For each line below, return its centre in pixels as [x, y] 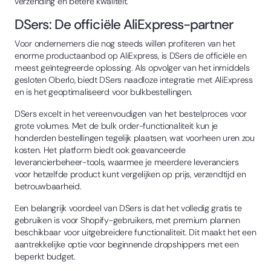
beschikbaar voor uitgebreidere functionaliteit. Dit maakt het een [135, 232]
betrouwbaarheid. [48, 186]
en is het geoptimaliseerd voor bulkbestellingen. [104, 92]
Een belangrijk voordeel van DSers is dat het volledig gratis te [128, 208]
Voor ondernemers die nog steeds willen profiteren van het [125, 43]
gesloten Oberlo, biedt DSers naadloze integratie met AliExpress [134, 80]
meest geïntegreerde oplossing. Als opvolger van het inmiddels [132, 67]
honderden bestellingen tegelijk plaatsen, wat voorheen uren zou [135, 138]
